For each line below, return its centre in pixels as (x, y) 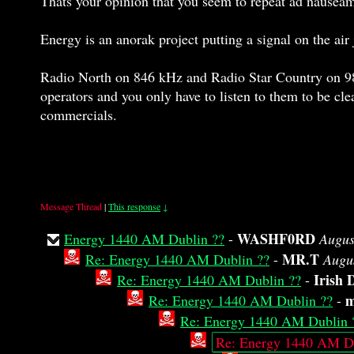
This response (134, 206)
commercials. (79, 115)
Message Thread (71, 206)
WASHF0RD (276, 239)
